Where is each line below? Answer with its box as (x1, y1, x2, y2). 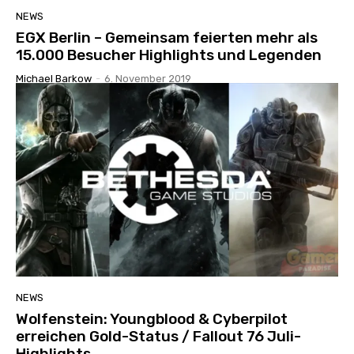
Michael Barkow (16, 72, 92, 85)
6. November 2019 (104, 72, 191, 85)
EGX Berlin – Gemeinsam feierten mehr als (16, 28, 318, 47)
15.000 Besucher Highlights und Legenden (16, 45, 322, 64)
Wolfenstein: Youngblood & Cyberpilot (16, 309, 288, 328)
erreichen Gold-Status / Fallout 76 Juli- (16, 326, 301, 345)
